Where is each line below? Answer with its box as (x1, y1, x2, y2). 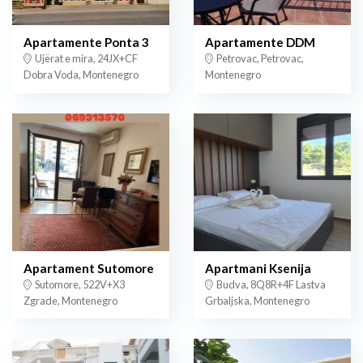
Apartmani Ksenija (205, 260, 311, 275)
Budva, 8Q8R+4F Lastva (215, 277, 326, 291)
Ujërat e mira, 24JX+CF (33, 51, 138, 65)
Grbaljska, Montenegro (205, 293, 310, 307)
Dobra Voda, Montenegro (23, 67, 139, 81)
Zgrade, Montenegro (23, 293, 117, 307)
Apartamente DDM (205, 34, 315, 49)
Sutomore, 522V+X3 (33, 277, 125, 291)
